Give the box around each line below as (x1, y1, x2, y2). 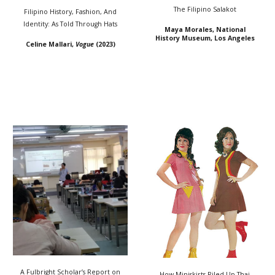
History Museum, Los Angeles (155, 34, 255, 43)
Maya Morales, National (164, 25, 246, 34)
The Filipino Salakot (173, 5, 236, 14)
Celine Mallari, (25, 39, 76, 48)
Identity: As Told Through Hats (23, 19, 117, 28)
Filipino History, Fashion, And (24, 7, 117, 16)
